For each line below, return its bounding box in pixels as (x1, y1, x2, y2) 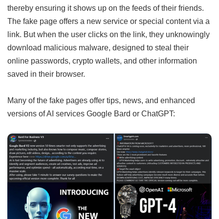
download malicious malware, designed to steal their (7, 43, 189, 52)
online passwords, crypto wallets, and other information (7, 56, 197, 66)
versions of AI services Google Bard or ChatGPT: (7, 109, 175, 118)
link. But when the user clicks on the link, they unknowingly (7, 30, 210, 39)
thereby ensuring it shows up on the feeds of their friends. (7, 3, 204, 13)
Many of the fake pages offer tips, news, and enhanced (7, 96, 195, 105)
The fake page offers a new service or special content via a (7, 17, 210, 26)
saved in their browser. (7, 69, 85, 79)
